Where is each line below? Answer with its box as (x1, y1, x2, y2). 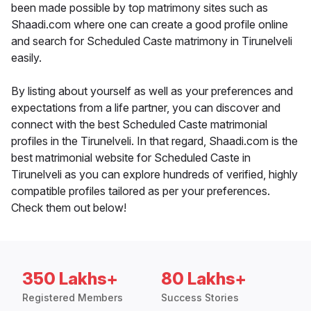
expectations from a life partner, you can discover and (11, 101, 280, 115)
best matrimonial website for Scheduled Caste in (11, 151, 251, 165)
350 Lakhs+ (22, 269, 118, 289)
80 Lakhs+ (161, 269, 246, 289)
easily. (11, 51, 42, 65)
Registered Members (22, 292, 123, 304)
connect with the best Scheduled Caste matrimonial (11, 117, 267, 132)
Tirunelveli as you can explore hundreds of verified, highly (11, 167, 298, 182)
